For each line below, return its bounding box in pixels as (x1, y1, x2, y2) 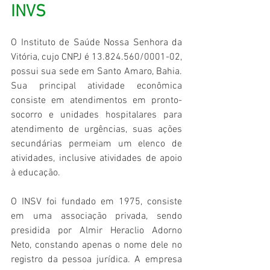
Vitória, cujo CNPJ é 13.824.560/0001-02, (11, 51, 182, 64)
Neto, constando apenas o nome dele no (11, 239, 182, 252)
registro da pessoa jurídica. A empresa (11, 254, 182, 266)
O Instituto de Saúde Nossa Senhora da (11, 37, 182, 49)
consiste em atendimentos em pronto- (11, 95, 182, 107)
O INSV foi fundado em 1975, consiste (11, 196, 182, 209)
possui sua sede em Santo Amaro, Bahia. (11, 66, 182, 78)
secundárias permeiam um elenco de (11, 138, 182, 151)
